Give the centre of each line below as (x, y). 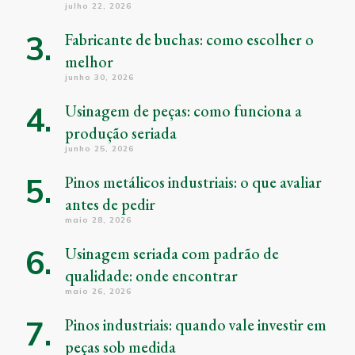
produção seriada (121, 134)
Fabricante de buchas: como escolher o (189, 40)
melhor (89, 62)
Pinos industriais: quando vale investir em (196, 325)
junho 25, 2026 (99, 149)
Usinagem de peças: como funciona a (183, 111)
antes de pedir (110, 205)
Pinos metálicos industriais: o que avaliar (193, 183)
